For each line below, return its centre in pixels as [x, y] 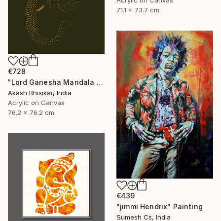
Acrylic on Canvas [36, 102]
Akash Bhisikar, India [40, 92]
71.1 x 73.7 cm [138, 10]
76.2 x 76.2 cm [31, 112]
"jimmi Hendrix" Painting [160, 206]
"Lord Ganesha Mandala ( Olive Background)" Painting [100, 82]
